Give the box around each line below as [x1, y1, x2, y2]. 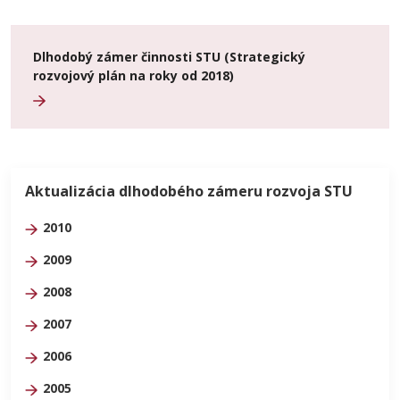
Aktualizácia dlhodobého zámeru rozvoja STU [25, 181, 353, 201]
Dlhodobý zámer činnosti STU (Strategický [33, 48, 305, 65]
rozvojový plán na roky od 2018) [33, 67, 234, 84]
